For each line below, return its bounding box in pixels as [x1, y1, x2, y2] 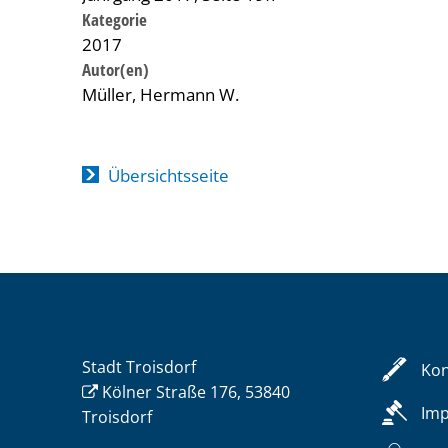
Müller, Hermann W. [82, 83, 239, 106]
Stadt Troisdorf [82, 356, 196, 378]
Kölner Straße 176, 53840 [102, 381, 290, 403]
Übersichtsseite [107, 164, 229, 187]
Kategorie [82, 8, 147, 31]
